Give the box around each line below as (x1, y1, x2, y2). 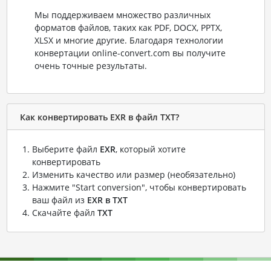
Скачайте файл (31, 207, 97, 219)
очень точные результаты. (34, 60, 147, 72)
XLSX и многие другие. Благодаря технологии (34, 34, 223, 47)
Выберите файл (31, 143, 100, 155)
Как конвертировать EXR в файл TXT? (19, 111, 179, 123)
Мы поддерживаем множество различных (34, 9, 211, 21)
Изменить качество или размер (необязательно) (31, 169, 235, 181)
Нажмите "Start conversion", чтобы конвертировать (31, 181, 246, 194)
